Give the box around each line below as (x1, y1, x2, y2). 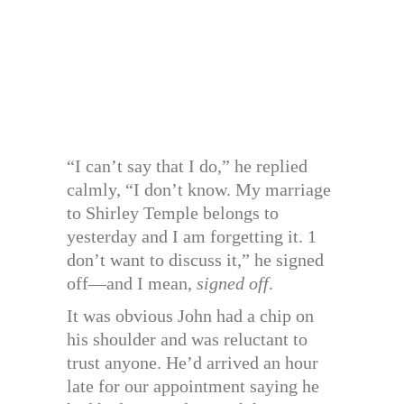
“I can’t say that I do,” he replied (67, 156, 308, 177)
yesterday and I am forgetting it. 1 (67, 226, 317, 247)
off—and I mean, (67, 273, 197, 294)
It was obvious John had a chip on (67, 306, 314, 326)
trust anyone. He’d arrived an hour (67, 353, 318, 373)
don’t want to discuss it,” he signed (67, 250, 324, 271)
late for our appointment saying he (67, 376, 319, 397)
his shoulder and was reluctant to (67, 329, 308, 350)
